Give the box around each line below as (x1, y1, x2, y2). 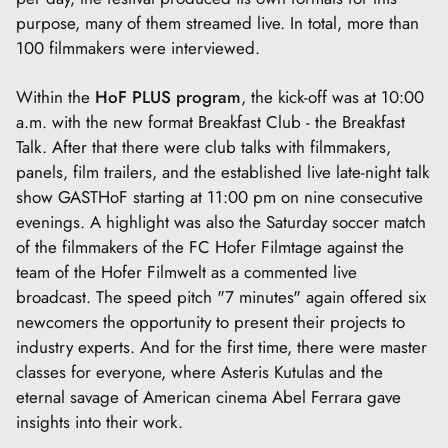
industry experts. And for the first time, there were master (16, 334, 427, 359)
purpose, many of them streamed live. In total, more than (16, 10, 419, 35)
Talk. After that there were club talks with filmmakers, (16, 134, 391, 159)
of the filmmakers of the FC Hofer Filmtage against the (16, 234, 404, 259)
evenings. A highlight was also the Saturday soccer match (16, 209, 426, 234)
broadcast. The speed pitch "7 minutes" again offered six (16, 284, 426, 309)
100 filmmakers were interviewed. (16, 35, 260, 60)
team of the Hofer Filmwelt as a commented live (16, 259, 357, 284)
